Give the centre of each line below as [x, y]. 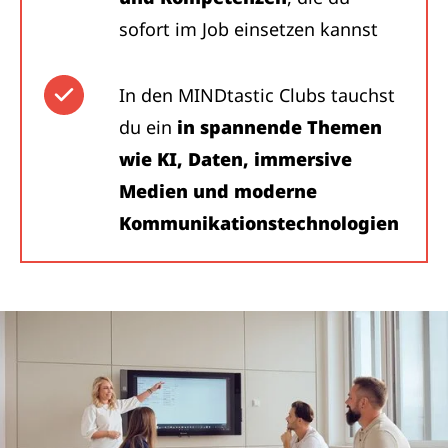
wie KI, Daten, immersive [235, 159]
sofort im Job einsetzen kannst [248, 29]
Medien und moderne [218, 191]
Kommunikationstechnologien [259, 223]
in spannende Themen [279, 127]
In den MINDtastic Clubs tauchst [257, 95]
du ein [148, 127]
